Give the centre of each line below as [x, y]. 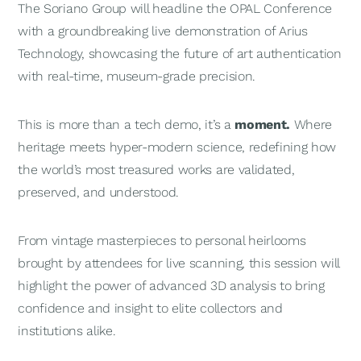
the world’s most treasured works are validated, [156, 170]
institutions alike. [67, 331]
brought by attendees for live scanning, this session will [179, 263]
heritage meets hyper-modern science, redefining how [177, 147]
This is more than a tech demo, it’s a [127, 124]
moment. [262, 124]
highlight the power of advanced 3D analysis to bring [171, 286]
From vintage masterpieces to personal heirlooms [162, 241]
